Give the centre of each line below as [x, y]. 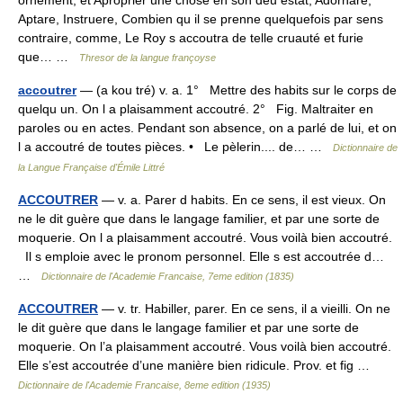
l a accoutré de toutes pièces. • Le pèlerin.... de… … [175, 147]
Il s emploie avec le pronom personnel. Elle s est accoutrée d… [201, 256]
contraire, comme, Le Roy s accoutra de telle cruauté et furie [191, 38]
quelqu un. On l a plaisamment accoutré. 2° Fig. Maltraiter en [196, 109]
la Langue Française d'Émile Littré [91, 167]
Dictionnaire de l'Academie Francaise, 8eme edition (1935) [144, 385]
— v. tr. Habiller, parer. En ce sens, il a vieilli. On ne [244, 309]
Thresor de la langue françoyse [148, 58]
